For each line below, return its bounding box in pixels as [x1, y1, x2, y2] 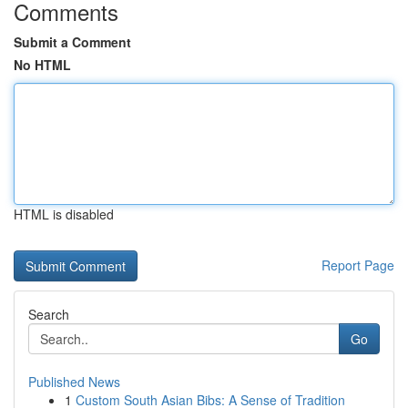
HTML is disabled [14, 205, 114, 223]
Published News [28, 372, 120, 391]
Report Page [321, 256, 394, 274]
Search [28, 305, 69, 323]
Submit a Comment [14, 33, 131, 51]
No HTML [14, 56, 71, 74]
